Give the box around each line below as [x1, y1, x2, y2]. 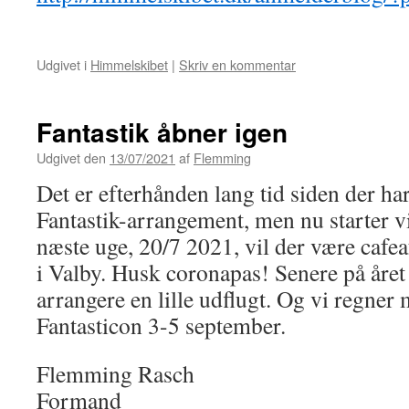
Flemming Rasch [37, 358, 194, 389]
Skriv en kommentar [179, 55, 296, 74]
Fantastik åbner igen [37, 113, 288, 151]
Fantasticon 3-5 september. [37, 309, 286, 341]
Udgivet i [37, 55, 87, 74]
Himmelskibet [90, 55, 168, 74]
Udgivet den [37, 148, 106, 167]
